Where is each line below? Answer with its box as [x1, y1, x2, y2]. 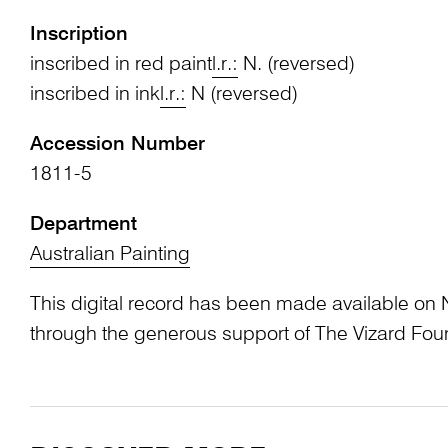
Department [29, 214, 137, 235]
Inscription [29, 24, 128, 45]
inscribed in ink [29, 84, 160, 105]
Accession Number [29, 134, 205, 155]
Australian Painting [29, 244, 190, 265]
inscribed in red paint [29, 54, 212, 75]
